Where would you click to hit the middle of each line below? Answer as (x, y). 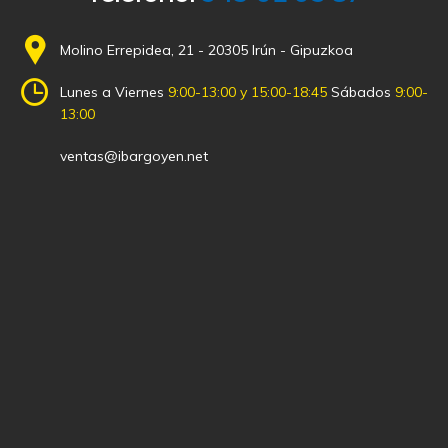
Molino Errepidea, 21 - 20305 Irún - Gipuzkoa (206, 50)
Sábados (359, 92)
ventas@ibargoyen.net (134, 156)
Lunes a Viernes (114, 92)
